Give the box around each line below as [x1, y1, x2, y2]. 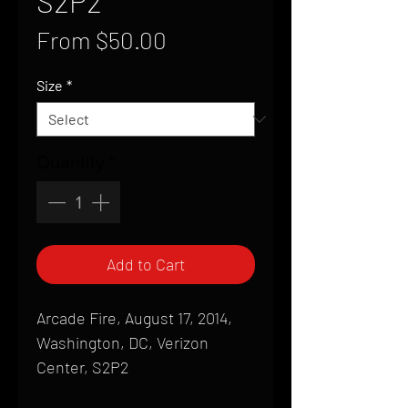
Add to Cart [107, 254, 185, 274]
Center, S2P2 [36, 357, 128, 377]
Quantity [36, 152, 105, 172]
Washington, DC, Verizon [36, 332, 209, 352]
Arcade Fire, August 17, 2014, [36, 308, 232, 328]
